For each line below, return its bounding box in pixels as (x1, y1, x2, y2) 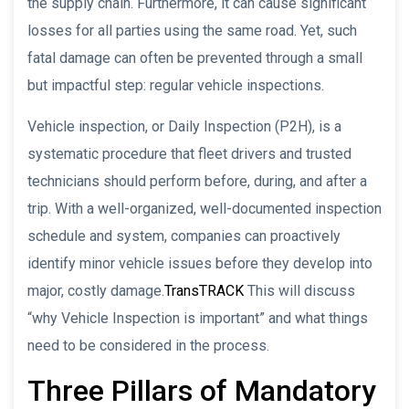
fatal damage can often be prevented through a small (27, 48, 362, 67)
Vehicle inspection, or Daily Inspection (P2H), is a (27, 117, 341, 135)
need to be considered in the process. (27, 336, 269, 354)
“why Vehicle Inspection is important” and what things (27, 309, 368, 327)
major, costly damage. (27, 281, 164, 299)
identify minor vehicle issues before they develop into (27, 254, 372, 272)
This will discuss (244, 281, 355, 299)
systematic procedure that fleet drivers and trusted (27, 144, 351, 163)
